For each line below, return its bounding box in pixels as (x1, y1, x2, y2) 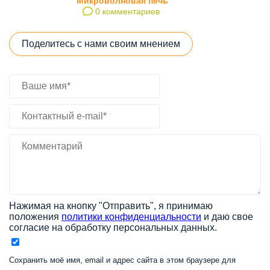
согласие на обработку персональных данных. (9, 222, 217, 233)
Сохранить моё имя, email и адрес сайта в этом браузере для (9, 255, 236, 265)
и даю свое (201, 211, 253, 222)
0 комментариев (93, 6, 160, 16)
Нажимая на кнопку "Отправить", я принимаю (9, 200, 213, 211)
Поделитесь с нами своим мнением (22, 38, 180, 49)
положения (9, 211, 61, 222)
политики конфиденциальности (61, 211, 201, 222)
